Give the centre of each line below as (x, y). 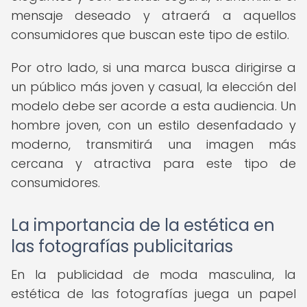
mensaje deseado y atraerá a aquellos (153, 15)
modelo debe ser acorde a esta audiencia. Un (153, 106)
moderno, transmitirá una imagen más (153, 144)
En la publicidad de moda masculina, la (153, 274)
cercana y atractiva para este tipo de (153, 163)
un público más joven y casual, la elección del (153, 87)
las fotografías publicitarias (122, 246)
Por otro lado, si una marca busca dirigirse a (153, 67)
